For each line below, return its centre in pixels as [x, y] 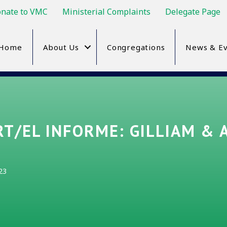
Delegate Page [193, 12]
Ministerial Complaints [106, 12]
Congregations [136, 47]
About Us [61, 47]
